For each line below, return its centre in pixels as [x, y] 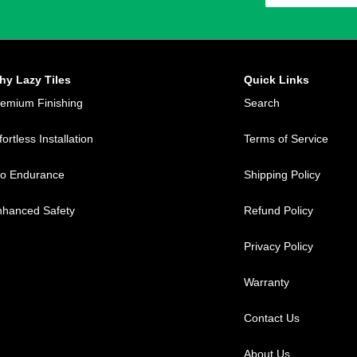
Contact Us [271, 318]
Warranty [266, 282]
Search [261, 103]
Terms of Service [286, 139]
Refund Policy [278, 211]
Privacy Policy [278, 247]
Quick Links [276, 80]
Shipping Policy [282, 175]
